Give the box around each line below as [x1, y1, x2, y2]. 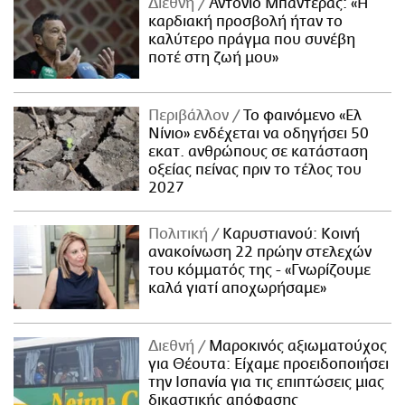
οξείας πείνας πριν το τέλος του [148, 161, 363, 178]
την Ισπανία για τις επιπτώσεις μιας [148, 373, 385, 391]
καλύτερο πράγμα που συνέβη [148, 31, 356, 48]
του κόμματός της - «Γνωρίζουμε [148, 261, 372, 278]
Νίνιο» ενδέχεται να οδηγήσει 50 [148, 125, 370, 142]
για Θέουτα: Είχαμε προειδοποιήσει [148, 355, 390, 372]
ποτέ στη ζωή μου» [148, 49, 279, 66]
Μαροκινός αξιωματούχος [205, 337, 388, 354]
